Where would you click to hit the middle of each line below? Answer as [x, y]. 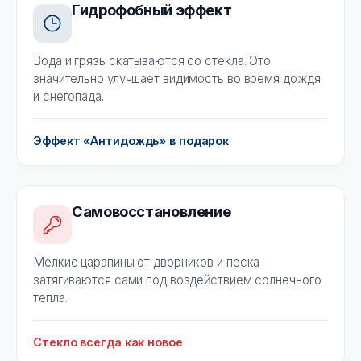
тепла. [50, 298]
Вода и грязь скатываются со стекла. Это [152, 61]
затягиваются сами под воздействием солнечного [177, 280]
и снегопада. [68, 97]
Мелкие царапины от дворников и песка [147, 263]
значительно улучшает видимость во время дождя [177, 79]
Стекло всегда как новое [108, 342]
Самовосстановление [151, 212]
